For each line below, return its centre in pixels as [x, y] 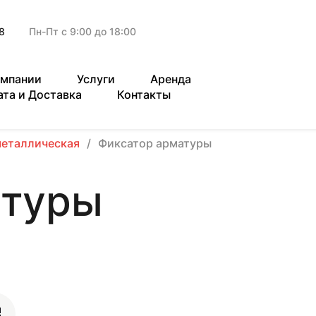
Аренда [171, 79]
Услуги [96, 79]
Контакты [144, 95]
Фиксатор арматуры [155, 143]
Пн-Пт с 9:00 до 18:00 [83, 31]
